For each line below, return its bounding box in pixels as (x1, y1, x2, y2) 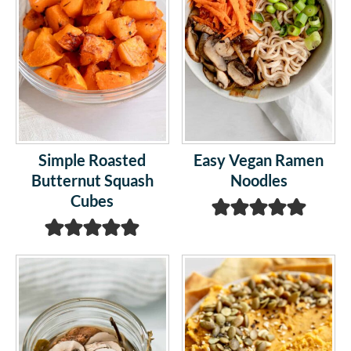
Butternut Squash (31, 171, 154, 190)
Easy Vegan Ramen (194, 150, 324, 170)
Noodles (230, 171, 288, 190)
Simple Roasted (38, 150, 147, 170)
